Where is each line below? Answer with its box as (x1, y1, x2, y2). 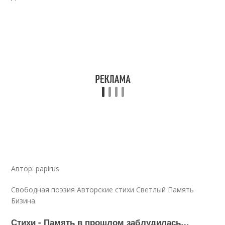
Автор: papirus (11, 164, 60, 173)
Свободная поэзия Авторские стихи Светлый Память (11, 185, 194, 194)
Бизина (11, 196, 36, 205)
